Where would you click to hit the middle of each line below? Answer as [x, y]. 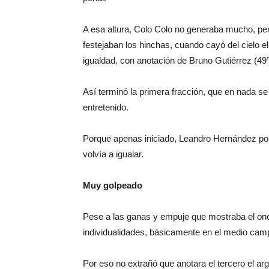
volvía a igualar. [113, 154]
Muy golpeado [113, 185]
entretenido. [106, 107]
